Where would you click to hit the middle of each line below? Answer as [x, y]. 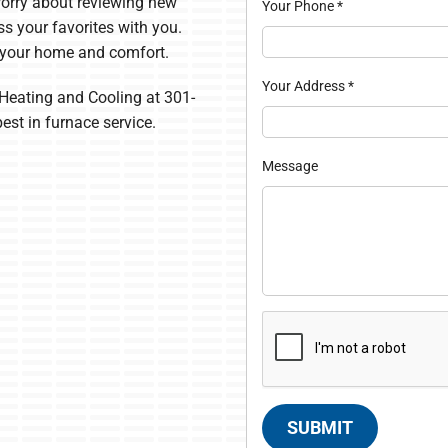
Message [289, 165]
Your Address [304, 85]
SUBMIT [320, 428]
